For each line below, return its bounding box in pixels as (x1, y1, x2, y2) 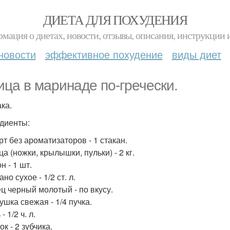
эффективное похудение (45, 47, 163, 62)
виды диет (171, 47, 221, 62)
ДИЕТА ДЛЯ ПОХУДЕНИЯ (43, 11, 187, 28)
